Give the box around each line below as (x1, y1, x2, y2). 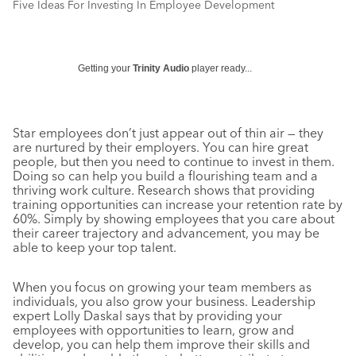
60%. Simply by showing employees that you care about (13, 211, 335, 226)
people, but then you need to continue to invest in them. (13, 153, 335, 169)
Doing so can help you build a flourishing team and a (13, 168, 318, 184)
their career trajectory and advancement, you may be (13, 225, 319, 241)
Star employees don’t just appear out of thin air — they (13, 125, 323, 141)
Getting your (78, 63, 133, 74)
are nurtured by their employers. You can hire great (13, 139, 308, 155)
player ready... (189, 63, 252, 74)
